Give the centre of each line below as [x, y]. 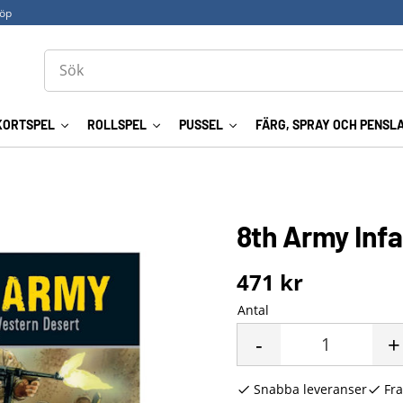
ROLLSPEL [116, 125]
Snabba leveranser [310, 389]
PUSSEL [201, 125]
